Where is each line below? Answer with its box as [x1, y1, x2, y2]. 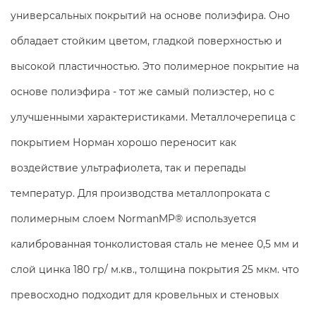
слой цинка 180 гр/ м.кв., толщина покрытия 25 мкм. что [11, 263, 299, 276]
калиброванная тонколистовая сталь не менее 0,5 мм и [11, 238, 299, 250]
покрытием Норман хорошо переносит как [11, 136, 236, 149]
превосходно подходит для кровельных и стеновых [11, 288, 279, 301]
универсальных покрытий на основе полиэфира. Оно [11, 9, 290, 22]
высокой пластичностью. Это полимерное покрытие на [11, 60, 299, 73]
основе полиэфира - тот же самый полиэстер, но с [11, 85, 274, 98]
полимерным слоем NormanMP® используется [11, 212, 256, 225]
